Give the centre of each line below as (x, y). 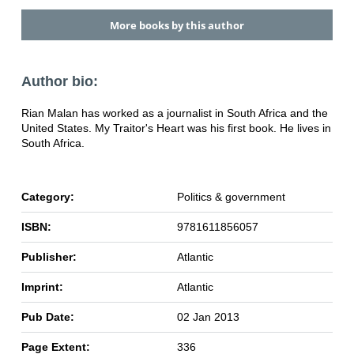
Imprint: (42, 286)
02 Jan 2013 (208, 316)
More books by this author (177, 25)
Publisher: (49, 256)
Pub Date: (47, 316)
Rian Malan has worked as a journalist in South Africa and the (174, 113)
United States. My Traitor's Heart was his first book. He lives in (176, 128)
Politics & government (231, 196)
